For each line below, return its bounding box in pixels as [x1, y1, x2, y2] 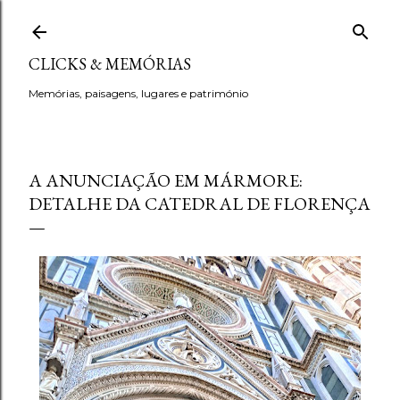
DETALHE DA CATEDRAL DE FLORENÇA [29, 192, 371, 215]
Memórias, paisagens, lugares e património [29, 87, 248, 100]
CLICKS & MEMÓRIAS [29, 54, 191, 74]
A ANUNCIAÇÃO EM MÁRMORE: [29, 169, 303, 192]
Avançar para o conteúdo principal [79, 11, 321, 34]
